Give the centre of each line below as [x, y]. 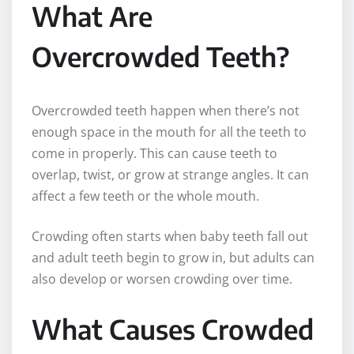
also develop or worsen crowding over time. [162, 279]
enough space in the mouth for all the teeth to [169, 132]
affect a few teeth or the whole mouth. [145, 196]
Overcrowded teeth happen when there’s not [166, 111]
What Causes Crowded [173, 329]
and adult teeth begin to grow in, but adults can [173, 258]
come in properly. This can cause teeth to [154, 154]
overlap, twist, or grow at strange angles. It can [170, 175]
